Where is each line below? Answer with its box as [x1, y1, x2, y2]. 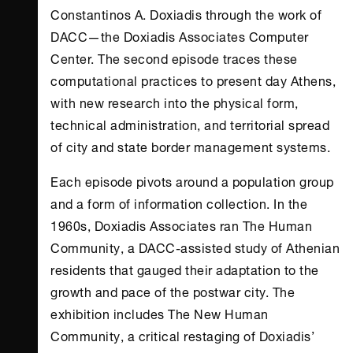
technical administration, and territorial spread [50, 112, 329, 136]
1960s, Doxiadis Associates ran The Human [50, 213, 312, 236]
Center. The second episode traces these [50, 46, 298, 69]
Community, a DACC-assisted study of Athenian [50, 235, 340, 258]
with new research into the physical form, [50, 90, 299, 113]
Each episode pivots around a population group [50, 169, 334, 192]
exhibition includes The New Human [50, 301, 269, 325]
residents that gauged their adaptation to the [50, 257, 319, 281]
